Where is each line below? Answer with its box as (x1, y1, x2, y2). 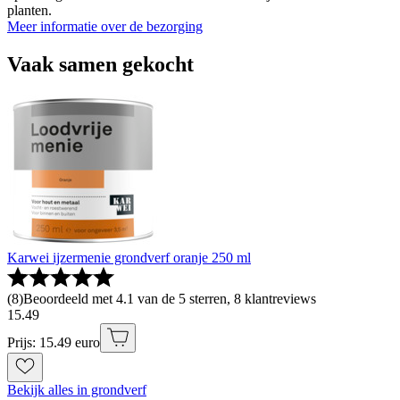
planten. (7, 2, 52, 18)
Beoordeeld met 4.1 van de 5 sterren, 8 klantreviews (23, 290, 316, 306)
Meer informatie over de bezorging (7, 18, 203, 34)
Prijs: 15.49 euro (7, 334, 100, 350)
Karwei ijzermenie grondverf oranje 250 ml (7, 249, 251, 265)
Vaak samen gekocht (7, 52, 194, 76)
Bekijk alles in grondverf (7, 381, 146, 397)
